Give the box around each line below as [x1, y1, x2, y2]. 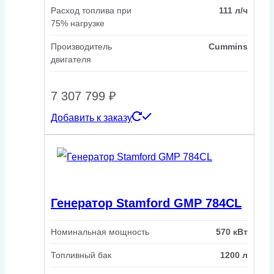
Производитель [51, 42, 112, 52]
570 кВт [216, 227, 248, 237]
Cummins [209, 42, 248, 52]
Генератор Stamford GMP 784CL [51, 196, 242, 210]
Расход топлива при [51, 6, 131, 16]
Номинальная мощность [51, 227, 149, 237]
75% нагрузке [51, 18, 105, 29]
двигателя [51, 54, 91, 65]
